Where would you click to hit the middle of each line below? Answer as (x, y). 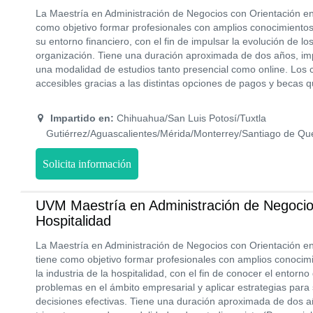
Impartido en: (82, 118)
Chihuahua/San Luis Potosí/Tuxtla (190, 118)
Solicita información (87, 164)
